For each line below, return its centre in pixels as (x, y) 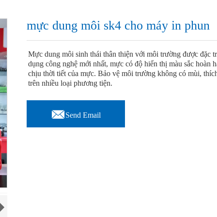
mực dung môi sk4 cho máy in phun (118, 25)
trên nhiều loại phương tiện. (70, 83)
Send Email (83, 115)
